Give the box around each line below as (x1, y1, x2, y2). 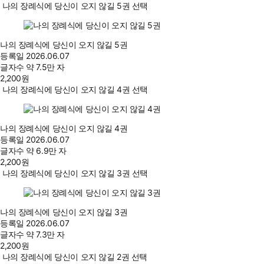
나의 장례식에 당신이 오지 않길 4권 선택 (2, 84, 148, 95)
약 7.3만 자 (26, 229, 65, 240)
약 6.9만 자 (26, 146, 67, 156)
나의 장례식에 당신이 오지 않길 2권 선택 (2, 252, 147, 262)
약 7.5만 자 (26, 62, 65, 72)
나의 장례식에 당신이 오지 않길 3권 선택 (2, 168, 148, 179)
